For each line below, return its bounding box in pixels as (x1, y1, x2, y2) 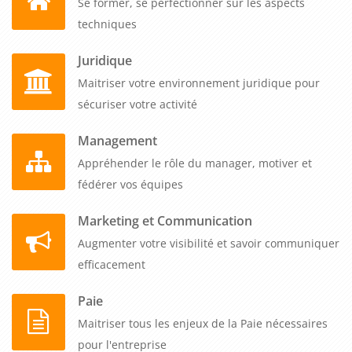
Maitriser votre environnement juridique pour (78, 75, 320, 90)
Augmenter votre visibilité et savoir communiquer (78, 235, 339, 251)
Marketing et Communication (78, 211, 252, 229)
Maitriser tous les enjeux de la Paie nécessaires (78, 315, 328, 331)
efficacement (78, 256, 145, 272)
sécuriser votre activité (78, 96, 197, 112)
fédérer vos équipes (78, 176, 183, 192)
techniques (78, 16, 137, 31)
